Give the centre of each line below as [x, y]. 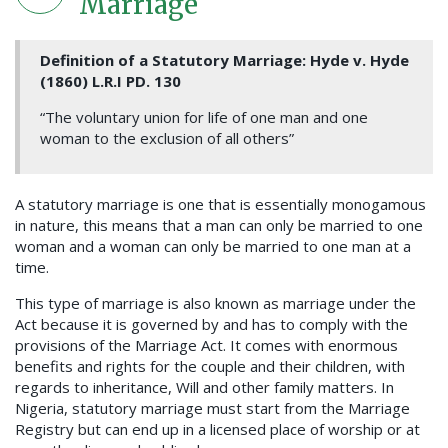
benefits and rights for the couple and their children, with [210, 366]
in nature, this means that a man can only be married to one [219, 225]
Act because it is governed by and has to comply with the [211, 324]
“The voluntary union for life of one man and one [204, 117]
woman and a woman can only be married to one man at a [213, 246]
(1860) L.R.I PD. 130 [110, 81]
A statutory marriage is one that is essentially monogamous [220, 204]
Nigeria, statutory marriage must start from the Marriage [212, 408]
